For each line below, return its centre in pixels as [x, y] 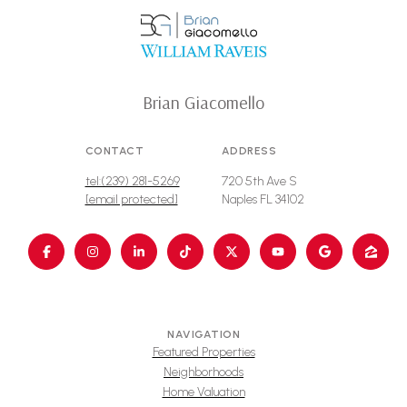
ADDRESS [248, 151]
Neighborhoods [203, 372]
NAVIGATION [203, 334]
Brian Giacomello [203, 103]
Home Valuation [203, 392]
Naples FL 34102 [263, 200]
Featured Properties [203, 352]
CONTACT [114, 151]
